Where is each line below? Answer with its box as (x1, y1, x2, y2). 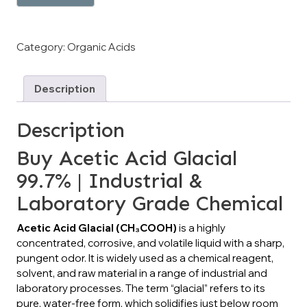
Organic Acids (67, 40, 136, 54)
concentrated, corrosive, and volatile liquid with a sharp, (16, 236, 284, 249)
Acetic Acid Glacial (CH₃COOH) (16, 221, 177, 234)
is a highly (177, 221, 225, 234)
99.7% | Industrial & (16, 168, 203, 193)
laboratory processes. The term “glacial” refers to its (16, 281, 265, 295)
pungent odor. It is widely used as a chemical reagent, (16, 251, 273, 265)
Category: (16, 40, 67, 54)
